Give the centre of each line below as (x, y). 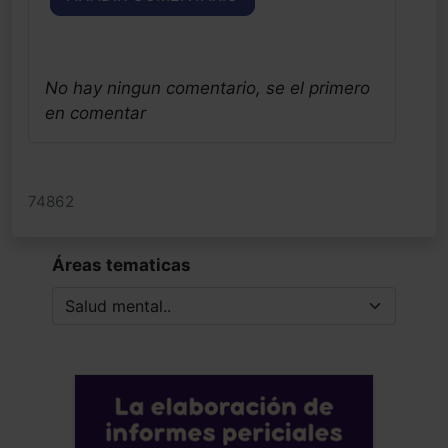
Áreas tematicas (121, 264)
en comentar (95, 112)
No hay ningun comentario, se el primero (207, 87)
